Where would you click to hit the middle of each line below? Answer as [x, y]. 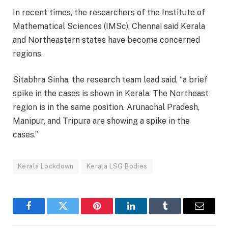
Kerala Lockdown [46, 166]
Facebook [46, 213]
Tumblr [178, 213]
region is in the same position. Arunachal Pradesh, [106, 107]
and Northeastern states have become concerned [106, 40]
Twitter [75, 213]
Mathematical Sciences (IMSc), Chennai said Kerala [109, 26]
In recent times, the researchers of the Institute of [109, 12]
